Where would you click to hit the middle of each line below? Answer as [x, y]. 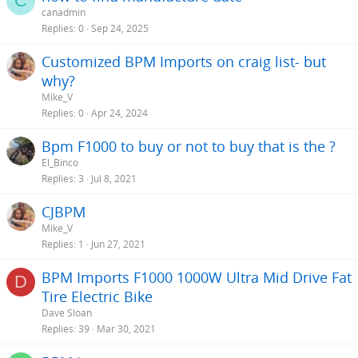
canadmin [64, 12]
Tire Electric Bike [97, 296]
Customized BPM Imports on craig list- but [184, 62]
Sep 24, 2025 [120, 29]
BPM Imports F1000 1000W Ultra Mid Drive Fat [197, 277]
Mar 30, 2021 [126, 329]
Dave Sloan [67, 313]
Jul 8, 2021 [114, 179]
